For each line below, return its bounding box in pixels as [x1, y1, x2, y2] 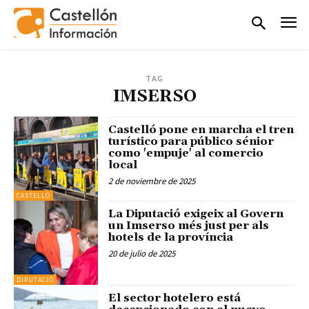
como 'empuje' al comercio [108, 146, 264, 160]
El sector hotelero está [108, 291, 241, 306]
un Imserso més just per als [108, 218, 270, 232]
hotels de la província [108, 230, 234, 244]
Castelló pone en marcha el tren [108, 122, 295, 137]
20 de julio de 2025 [108, 247, 176, 259]
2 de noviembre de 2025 [108, 175, 196, 187]
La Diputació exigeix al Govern [108, 206, 284, 221]
